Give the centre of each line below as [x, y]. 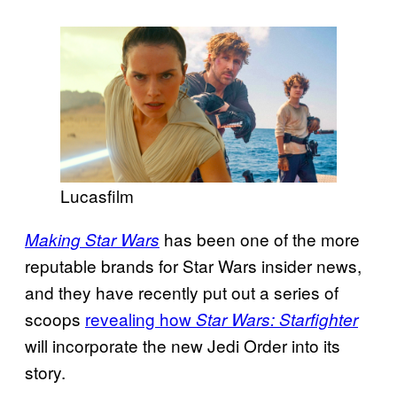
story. [45, 371]
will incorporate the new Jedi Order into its [183, 345]
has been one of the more [262, 238]
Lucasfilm [97, 195]
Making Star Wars [92, 239]
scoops [55, 318]
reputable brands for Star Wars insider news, [193, 265]
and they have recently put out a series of [182, 292]
